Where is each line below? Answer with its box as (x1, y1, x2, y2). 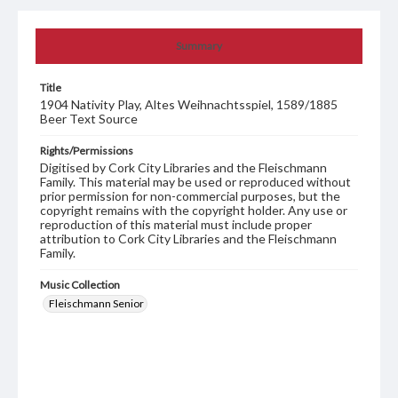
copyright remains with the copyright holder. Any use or (40, 203, 347, 219)
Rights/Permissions (40, 144, 133, 158)
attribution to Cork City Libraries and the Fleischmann (40, 231, 337, 247)
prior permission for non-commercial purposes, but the (40, 188, 340, 204)
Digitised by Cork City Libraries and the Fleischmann (40, 160, 327, 176)
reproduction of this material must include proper (40, 217, 312, 233)
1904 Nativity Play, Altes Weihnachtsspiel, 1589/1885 (40, 97, 338, 113)
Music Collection (40, 278, 120, 292)
